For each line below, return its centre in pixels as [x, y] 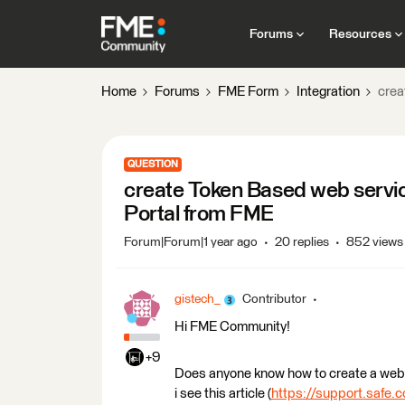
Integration [328, 92]
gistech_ [198, 299]
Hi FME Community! [232, 327]
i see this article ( [223, 394]
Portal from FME [199, 214]
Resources [360, 34]
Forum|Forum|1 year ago [191, 242]
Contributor [274, 299]
